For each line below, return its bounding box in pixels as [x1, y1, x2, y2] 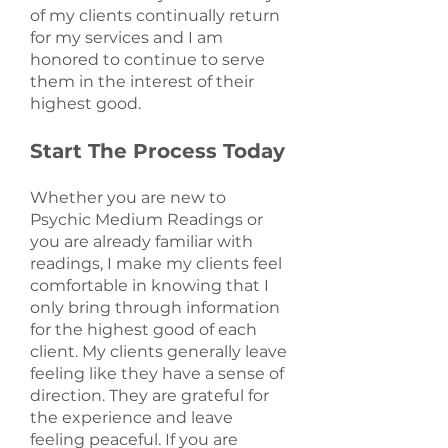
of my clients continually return [30, 6, 280, 25]
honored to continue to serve [30, 50, 265, 69]
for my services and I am [30, 28, 223, 47]
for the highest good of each [30, 320, 257, 339]
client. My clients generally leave [30, 342, 287, 361]
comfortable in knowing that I [30, 276, 269, 295]
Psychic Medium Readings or [30, 210, 263, 229]
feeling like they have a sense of [30, 364, 284, 383]
